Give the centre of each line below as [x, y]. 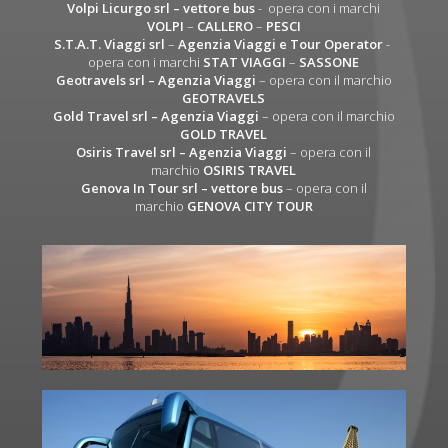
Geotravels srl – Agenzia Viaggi [155, 79]
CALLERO [224, 25]
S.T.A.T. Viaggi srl [110, 43]
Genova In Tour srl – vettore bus [181, 187]
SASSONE [329, 61]
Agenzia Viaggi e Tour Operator [281, 43]
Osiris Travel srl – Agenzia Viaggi [182, 151]
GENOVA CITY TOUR [249, 205]
